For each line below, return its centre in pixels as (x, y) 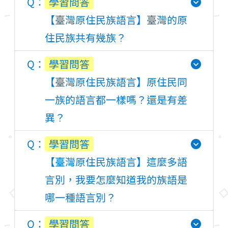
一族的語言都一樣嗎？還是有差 (116, 99)
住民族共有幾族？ (85, 37)
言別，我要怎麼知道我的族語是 (116, 179)
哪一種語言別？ (80, 197)
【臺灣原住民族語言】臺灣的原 (116, 20)
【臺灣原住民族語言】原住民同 (116, 82)
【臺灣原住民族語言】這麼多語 (116, 162)
